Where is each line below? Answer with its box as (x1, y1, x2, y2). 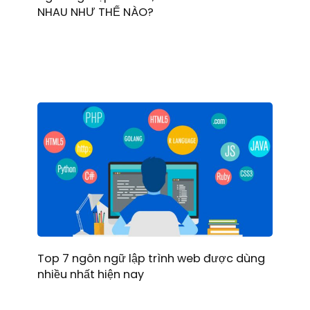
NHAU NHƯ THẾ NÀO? (37, 3, 154, 20)
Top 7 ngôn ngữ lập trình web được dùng (37, 250, 265, 267)
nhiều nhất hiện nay (37, 266, 144, 283)
